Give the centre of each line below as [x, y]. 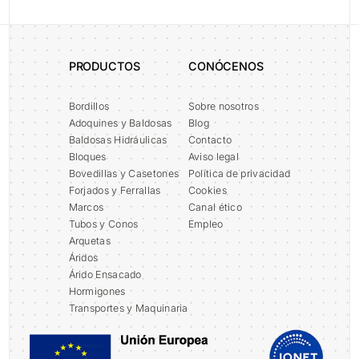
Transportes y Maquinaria [128, 309]
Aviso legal [214, 157]
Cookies [207, 191]
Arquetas [89, 241]
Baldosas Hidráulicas [118, 140]
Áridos [83, 258]
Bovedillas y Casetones [124, 174]
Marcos [86, 208]
